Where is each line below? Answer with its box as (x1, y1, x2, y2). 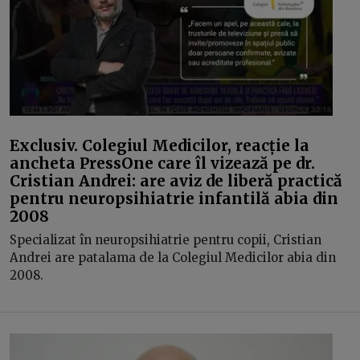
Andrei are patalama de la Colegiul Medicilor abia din (10, 250, 336, 265)
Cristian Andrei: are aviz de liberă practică (10, 170, 342, 190)
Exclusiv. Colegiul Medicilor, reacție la (10, 135, 309, 155)
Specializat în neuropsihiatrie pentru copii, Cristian (10, 232, 321, 247)
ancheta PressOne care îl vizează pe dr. (10, 153, 315, 173)
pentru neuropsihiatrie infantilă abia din (10, 188, 338, 208)
